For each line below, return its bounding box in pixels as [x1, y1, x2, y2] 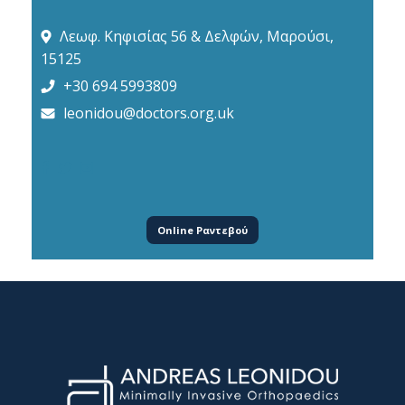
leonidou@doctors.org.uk [63, 102, 234, 123]
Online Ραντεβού [157, 222, 248, 237]
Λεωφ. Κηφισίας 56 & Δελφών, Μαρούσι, [60, 25, 334, 46]
